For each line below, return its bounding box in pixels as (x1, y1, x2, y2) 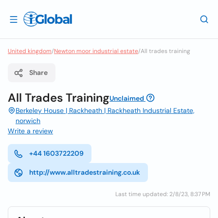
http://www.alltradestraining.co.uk (29, 168, 140, 177)
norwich (16, 116, 40, 125)
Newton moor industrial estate (54, 47, 138, 55)
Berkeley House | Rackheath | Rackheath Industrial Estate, (16, 106, 195, 115)
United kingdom (8, 47, 52, 55)
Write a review (8, 127, 53, 135)
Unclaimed (109, 94, 144, 103)
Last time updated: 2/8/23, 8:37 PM (115, 190, 210, 198)
